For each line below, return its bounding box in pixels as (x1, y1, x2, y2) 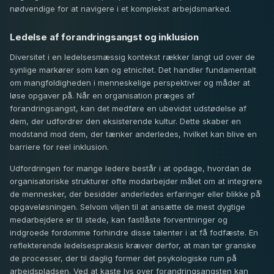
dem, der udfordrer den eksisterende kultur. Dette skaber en (10, 116, 241, 126)
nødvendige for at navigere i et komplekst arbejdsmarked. (10, 4, 231, 14)
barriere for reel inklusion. (10, 141, 109, 152)
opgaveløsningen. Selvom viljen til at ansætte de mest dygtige (10, 202, 245, 212)
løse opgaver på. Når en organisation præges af (10, 90, 194, 100)
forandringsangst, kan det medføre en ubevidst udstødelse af (10, 103, 246, 113)
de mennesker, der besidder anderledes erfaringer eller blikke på (10, 189, 261, 199)
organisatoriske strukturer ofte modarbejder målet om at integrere (10, 176, 262, 187)
